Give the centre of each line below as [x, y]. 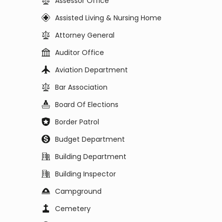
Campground [78, 191]
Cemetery [73, 209]
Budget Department [90, 139]
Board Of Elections [87, 105]
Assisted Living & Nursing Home [108, 18]
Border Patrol [77, 122]
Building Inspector [85, 174]
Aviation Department [91, 70]
